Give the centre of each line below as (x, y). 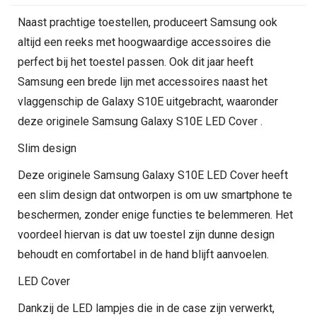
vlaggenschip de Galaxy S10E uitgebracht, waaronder (148, 102)
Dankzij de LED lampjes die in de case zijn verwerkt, (146, 308)
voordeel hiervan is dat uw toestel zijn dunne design (146, 235)
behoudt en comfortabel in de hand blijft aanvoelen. (143, 254)
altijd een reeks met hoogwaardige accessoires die (144, 42)
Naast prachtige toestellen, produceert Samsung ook (148, 22)
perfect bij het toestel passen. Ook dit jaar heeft (136, 62)
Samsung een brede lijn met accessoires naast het (143, 82)
